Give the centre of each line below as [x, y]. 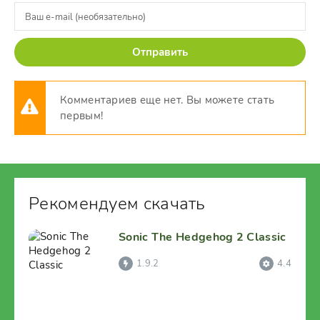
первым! [82, 116]
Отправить [160, 52]
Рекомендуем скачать [117, 204]
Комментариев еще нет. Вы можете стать [167, 100]
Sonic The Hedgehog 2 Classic [202, 237]
